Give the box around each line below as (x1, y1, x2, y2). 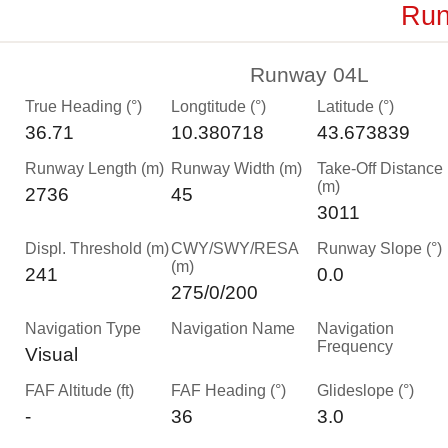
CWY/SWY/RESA (171, 240, 298, 257)
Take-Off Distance (317, 160, 443, 177)
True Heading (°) (25, 98, 142, 115)
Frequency (317, 338, 393, 355)
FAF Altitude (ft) (25, 382, 134, 399)
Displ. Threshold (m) (25, 240, 169, 257)
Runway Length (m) (25, 160, 164, 177)
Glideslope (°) (317, 382, 414, 399)
